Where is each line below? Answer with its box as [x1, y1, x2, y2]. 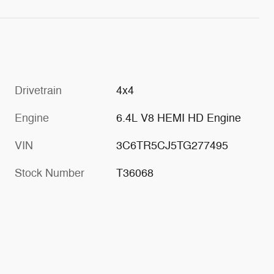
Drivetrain [15, 83, 62, 97]
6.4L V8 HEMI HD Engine [116, 111, 242, 125]
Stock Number [15, 166, 84, 180]
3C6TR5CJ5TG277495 [116, 138, 229, 152]
